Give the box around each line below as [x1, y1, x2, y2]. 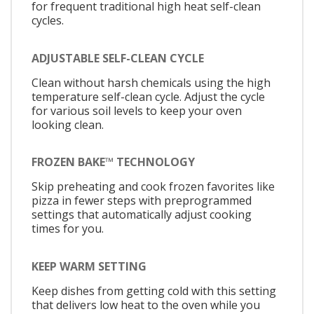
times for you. [32, 221, 104, 237]
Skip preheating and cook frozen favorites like [32, 179, 275, 195]
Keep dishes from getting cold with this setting [32, 282, 276, 299]
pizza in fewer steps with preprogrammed [32, 193, 252, 209]
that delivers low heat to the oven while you [32, 296, 260, 313]
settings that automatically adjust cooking [32, 207, 252, 223]
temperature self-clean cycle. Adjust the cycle [32, 88, 265, 104]
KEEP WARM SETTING [32, 258, 146, 274]
